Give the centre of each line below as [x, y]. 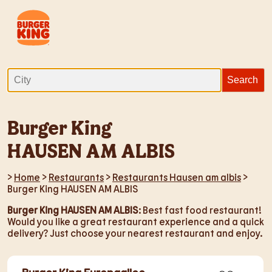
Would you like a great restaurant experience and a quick [136, 221]
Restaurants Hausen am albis [177, 177]
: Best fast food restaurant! [200, 210]
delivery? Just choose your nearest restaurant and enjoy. [135, 233]
